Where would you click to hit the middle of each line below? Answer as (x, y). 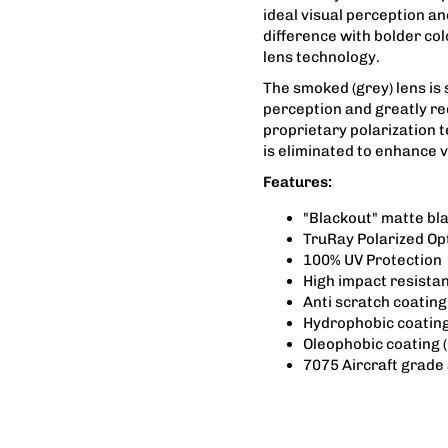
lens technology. (321, 56)
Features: (297, 181)
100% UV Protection (372, 259)
